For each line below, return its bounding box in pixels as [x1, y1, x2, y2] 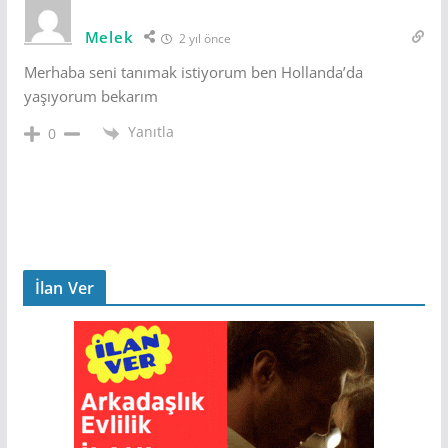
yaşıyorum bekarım [23, 86, 158, 107]
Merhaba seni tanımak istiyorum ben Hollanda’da [23, 62, 363, 83]
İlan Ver [34, 276, 94, 299]
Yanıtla [127, 122, 174, 142]
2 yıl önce [176, 30, 232, 48]
